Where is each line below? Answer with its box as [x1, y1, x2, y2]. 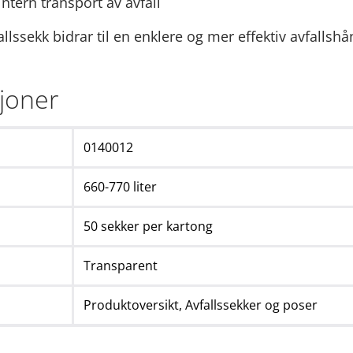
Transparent [84, 257, 158, 275]
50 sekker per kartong [84, 217, 213, 236]
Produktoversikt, [84, 296, 185, 314]
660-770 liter [84, 178, 157, 196]
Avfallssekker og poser [185, 296, 318, 314]
